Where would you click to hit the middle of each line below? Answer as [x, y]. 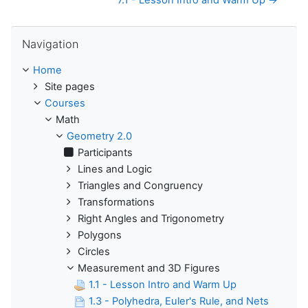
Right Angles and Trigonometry [151, 219]
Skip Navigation [47, 33]
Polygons [100, 235]
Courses [65, 103]
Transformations [116, 202]
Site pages [70, 87]
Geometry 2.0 [99, 136]
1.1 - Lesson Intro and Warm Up [163, 285]
